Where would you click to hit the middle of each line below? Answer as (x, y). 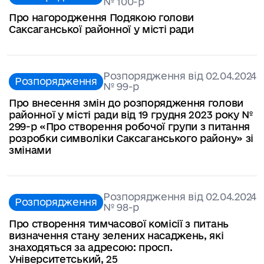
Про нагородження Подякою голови (102, 18)
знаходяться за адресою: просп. (91, 247)
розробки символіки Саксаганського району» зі (131, 138)
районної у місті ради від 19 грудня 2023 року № (131, 115)
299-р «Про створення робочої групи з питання (129, 127)
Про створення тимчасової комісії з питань (119, 224)
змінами (30, 150)
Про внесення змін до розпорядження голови (126, 103)
